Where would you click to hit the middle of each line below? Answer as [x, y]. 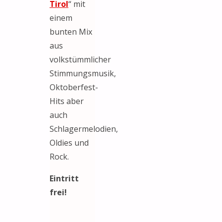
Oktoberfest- [74, 87]
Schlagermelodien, [84, 129]
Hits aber [67, 101]
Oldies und [69, 142]
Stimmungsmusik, [83, 73]
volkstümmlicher [80, 59]
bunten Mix [71, 31]
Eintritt [64, 178]
